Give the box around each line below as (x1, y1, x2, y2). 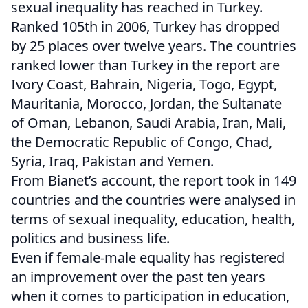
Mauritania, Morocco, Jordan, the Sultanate (11, 94, 282, 113)
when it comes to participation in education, (11, 287, 289, 306)
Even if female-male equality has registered (11, 248, 285, 267)
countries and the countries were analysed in (11, 190, 296, 210)
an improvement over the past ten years (11, 267, 265, 287)
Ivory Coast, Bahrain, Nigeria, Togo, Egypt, (11, 75, 277, 94)
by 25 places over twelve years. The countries (11, 36, 296, 56)
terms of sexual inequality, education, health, (11, 210, 295, 229)
